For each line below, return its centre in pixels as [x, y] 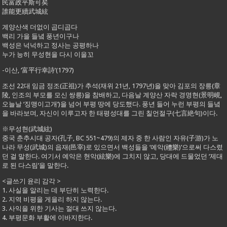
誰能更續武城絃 [25, 11]
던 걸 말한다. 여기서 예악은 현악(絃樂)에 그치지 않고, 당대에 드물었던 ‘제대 [113, 156]
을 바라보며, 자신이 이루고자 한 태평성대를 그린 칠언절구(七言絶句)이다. [110, 113]
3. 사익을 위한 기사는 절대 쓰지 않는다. [60, 208]
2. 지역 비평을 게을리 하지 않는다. [52, 199]
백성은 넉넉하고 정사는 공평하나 [51, 45]
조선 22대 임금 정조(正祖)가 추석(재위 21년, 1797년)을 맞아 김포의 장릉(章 [111, 86]
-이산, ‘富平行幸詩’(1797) [38, 70]
